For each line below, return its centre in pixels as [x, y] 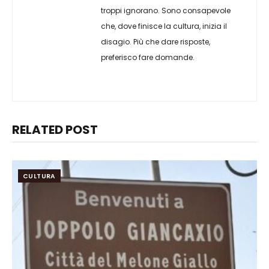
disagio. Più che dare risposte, [156, 41]
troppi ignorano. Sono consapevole [166, 10]
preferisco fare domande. [148, 57]
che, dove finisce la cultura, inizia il [164, 26]
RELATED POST [55, 129]
